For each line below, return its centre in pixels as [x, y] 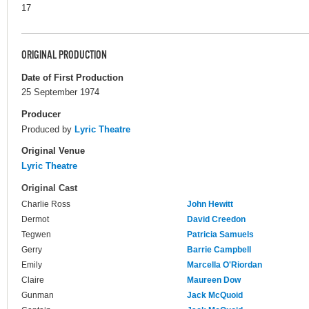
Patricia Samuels [220, 235]
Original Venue [53, 150]
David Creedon [216, 220]
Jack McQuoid [215, 296]
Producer [41, 114]
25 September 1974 [60, 92]
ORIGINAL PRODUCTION [64, 56]
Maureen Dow [214, 280]
